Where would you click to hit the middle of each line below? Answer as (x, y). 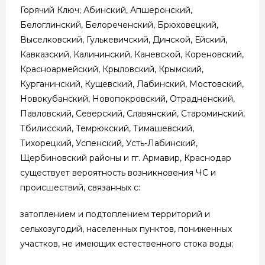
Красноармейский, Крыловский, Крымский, (112, 69)
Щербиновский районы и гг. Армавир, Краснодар (126, 158)
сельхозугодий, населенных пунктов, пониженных (126, 229)
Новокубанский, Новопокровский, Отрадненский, (127, 98)
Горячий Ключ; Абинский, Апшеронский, (106, 10)
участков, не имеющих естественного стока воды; (127, 243)
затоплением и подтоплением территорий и (115, 214)
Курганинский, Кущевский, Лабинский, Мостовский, (132, 84)
